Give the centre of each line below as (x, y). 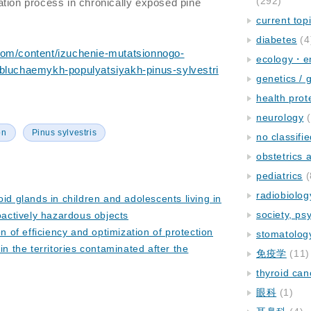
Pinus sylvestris (64, 133)
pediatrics (279, 176)
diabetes (277, 40)
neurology (280, 117)
